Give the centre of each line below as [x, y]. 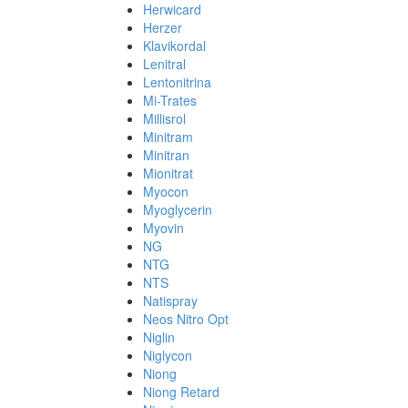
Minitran [166, 155]
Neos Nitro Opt [186, 319]
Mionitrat [168, 173]
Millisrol [164, 118]
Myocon [166, 191]
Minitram [168, 137]
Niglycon [168, 355]
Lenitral [164, 64]
